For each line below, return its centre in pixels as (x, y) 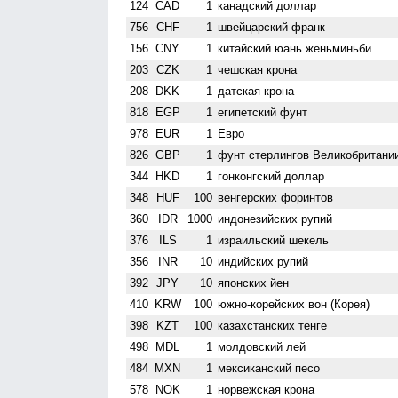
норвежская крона (267, 389)
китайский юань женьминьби (295, 48)
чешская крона (258, 69)
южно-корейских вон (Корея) (294, 304)
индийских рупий (263, 261)
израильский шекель (274, 240)
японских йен (254, 283)
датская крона (256, 91)
